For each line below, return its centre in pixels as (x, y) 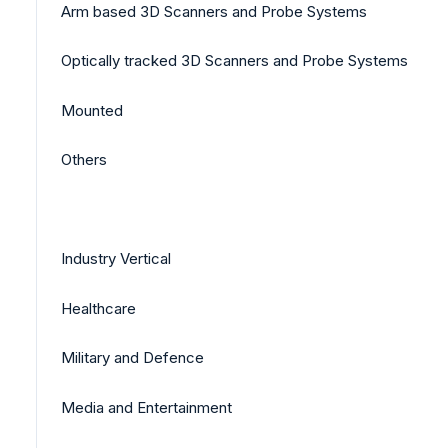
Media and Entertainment (146, 407)
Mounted (92, 110)
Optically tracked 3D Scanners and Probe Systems (234, 61)
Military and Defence (132, 358)
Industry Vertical (116, 259)
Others (84, 160)
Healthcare (98, 308)
